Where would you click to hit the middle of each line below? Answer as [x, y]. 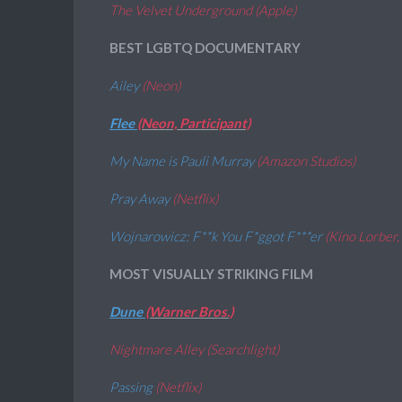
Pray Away [140, 198]
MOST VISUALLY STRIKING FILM [211, 274]
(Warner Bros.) [189, 311]
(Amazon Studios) [305, 161]
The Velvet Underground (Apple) [203, 10]
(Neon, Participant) [194, 123]
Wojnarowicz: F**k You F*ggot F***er [217, 236]
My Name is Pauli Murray [182, 161]
